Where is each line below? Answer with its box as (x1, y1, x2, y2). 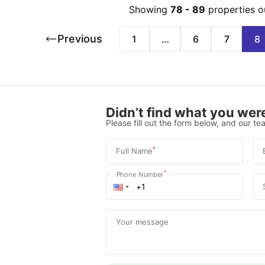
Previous (57, 33, 103, 45)
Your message (115, 216, 169, 227)
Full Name (115, 146, 153, 156)
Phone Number (116, 170, 164, 178)
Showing (128, 4, 167, 15)
